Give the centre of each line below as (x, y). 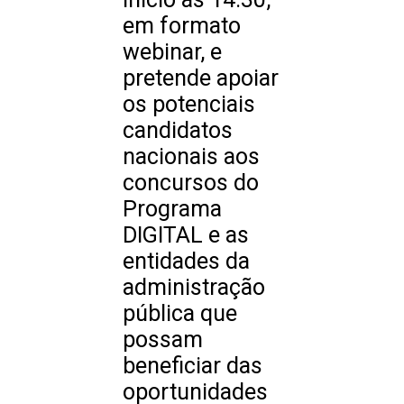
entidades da (186, 261)
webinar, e (172, 52)
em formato (182, 26)
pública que (180, 313)
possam (163, 340)
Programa (172, 209)
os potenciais (189, 104)
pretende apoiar (201, 78)
